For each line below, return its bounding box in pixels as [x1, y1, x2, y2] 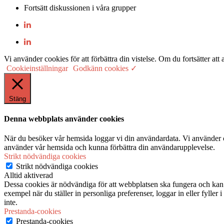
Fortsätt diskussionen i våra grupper [24, 3, 136, 12]
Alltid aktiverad [4, 171, 53, 180]
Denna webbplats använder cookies [4, 114, 124, 123]
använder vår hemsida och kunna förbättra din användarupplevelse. [4, 143, 215, 152]
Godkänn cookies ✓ [73, 63, 137, 72]
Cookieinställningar [6, 63, 68, 72]
